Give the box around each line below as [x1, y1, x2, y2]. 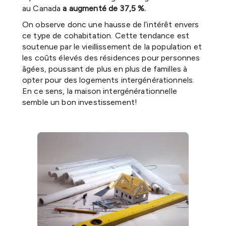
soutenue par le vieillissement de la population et [22, 41, 202, 51]
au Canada [22, 3, 63, 13]
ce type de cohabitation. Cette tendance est [22, 30, 190, 40]
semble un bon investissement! [22, 97, 138, 107]
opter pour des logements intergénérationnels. [22, 75, 195, 85]
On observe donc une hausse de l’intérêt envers [22, 19, 199, 29]
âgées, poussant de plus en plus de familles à [22, 64, 188, 74]
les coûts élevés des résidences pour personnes [22, 52, 200, 63]
